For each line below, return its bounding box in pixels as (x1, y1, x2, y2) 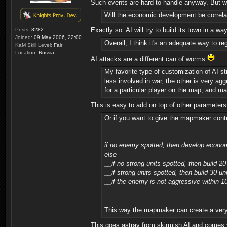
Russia (37, 49, 54, 55)
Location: (15, 49, 37, 55)
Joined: (15, 34, 32, 40)
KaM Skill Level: (15, 42, 52, 48)
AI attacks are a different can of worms (91, 55, 207, 63)
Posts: (15, 26, 30, 32)
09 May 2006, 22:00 (32, 34, 82, 40)
